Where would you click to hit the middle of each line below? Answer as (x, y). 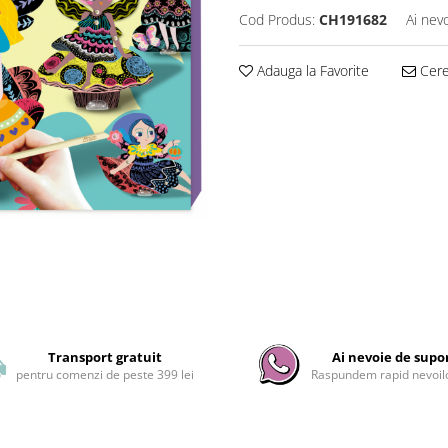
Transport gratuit (105, 357)
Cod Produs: (277, 19)
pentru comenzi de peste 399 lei (105, 374)
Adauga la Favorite (311, 70)
